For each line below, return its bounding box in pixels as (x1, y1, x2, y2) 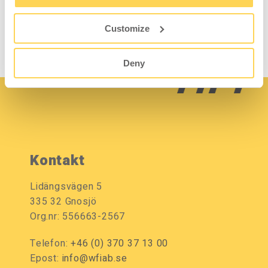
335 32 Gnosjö (30, 194, 97, 209)
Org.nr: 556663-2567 (30, 209, 126, 224)
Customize (105, 23, 150, 33)
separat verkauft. (27, 8, 105, 23)
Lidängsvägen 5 (30, 179, 103, 194)
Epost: (30, 251, 62, 266)
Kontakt (30, 150, 85, 172)
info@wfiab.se (62, 251, 128, 266)
